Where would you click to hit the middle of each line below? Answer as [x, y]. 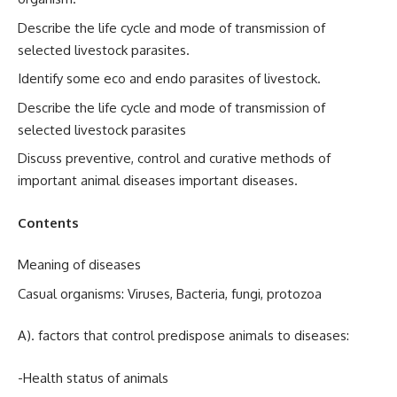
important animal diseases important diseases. [158, 180]
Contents [48, 222]
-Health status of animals [93, 378]
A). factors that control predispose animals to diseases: [183, 335]
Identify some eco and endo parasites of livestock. [169, 78]
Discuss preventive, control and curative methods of [174, 158]
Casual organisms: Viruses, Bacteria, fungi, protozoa [170, 293]
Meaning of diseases [79, 265]
